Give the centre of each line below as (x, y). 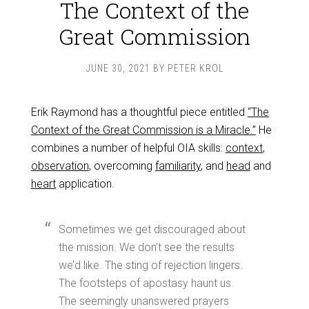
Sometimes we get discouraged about (152, 229)
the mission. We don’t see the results (146, 247)
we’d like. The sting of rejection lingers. (150, 265)
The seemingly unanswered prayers (143, 301)
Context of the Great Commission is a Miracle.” (143, 130)
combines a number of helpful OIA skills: (128, 148)
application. (85, 184)
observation (60, 166)
